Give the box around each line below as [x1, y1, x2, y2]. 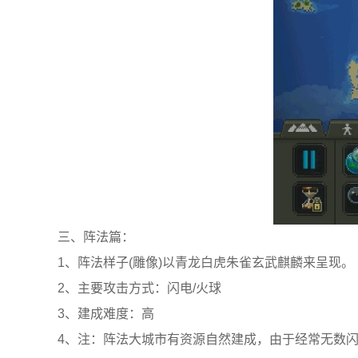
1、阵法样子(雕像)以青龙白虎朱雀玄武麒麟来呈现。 [58, 256, 354, 269]
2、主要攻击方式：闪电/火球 [58, 281, 221, 295]
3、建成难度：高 [58, 307, 154, 320]
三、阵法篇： [58, 230, 134, 244]
